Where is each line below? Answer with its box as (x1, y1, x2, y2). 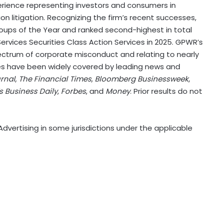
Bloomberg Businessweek (95, 74, 189, 84)
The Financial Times (19, 74, 91, 84)
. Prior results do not (130, 86, 202, 97)
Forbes (61, 86, 86, 97)
